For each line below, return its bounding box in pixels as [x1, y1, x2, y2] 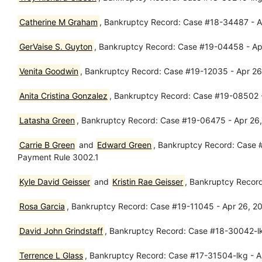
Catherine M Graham [19, 16, 98, 27]
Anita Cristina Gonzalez [19, 90, 108, 101]
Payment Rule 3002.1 [18, 151, 99, 162]
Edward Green [97, 139, 152, 150]
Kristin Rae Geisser [112, 176, 184, 187]
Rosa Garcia [19, 201, 65, 211]
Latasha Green [19, 115, 75, 125]
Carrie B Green [19, 139, 75, 150]
